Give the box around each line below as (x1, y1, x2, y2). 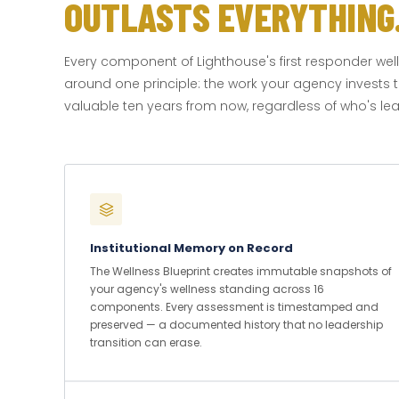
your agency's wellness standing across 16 (90, 281, 324, 297)
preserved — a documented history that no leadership (90, 317, 383, 332)
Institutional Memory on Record (90, 240, 293, 256)
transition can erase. (90, 335, 202, 350)
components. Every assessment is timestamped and (90, 299, 379, 314)
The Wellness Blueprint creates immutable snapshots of (90, 264, 392, 279)
